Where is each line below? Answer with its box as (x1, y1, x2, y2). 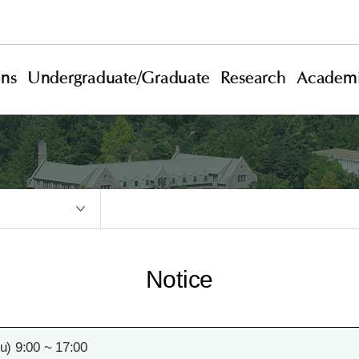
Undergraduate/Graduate (26, 70, 210, 87)
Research (220, 70, 286, 87)
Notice (145, 266, 214, 292)
